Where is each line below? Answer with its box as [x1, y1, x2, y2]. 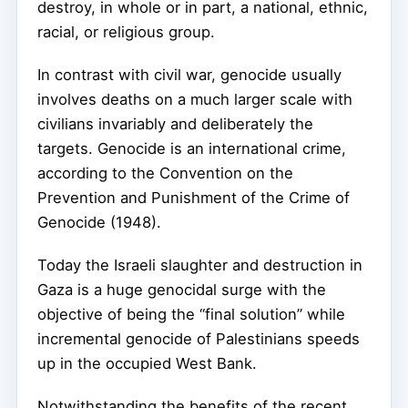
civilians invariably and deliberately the [37, 115, 313, 134]
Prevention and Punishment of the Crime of [37, 189, 350, 208]
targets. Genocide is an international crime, [37, 139, 346, 158]
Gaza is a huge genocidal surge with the [37, 280, 326, 300]
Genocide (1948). [37, 213, 161, 232]
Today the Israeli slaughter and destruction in [37, 256, 362, 275]
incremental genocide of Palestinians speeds [37, 330, 360, 349]
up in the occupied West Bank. [37, 354, 257, 373]
